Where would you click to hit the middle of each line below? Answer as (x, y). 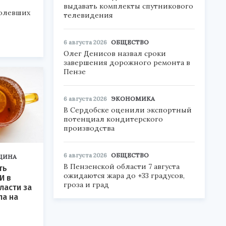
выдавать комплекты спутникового (128, 6)
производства (89, 128)
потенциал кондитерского (113, 119)
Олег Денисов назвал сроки (115, 53)
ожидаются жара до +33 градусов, (124, 176)
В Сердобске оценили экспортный (128, 110)
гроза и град (86, 185)
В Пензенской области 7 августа (122, 166)
